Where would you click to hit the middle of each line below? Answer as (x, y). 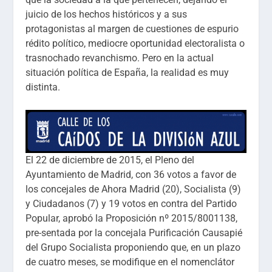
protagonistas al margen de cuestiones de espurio (132, 29)
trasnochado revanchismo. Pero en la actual (120, 58)
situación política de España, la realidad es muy (127, 72)
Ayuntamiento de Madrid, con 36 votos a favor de (131, 175)
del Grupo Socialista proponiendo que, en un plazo (133, 248)
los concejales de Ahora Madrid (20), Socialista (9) (134, 189)
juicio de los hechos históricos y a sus (107, 14)
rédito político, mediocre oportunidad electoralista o (135, 43)
